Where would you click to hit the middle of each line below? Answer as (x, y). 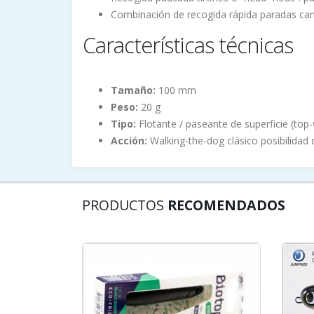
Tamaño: (133, 90)
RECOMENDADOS (226, 205)
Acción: (129, 140)
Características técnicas (188, 45)
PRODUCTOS (125, 205)
